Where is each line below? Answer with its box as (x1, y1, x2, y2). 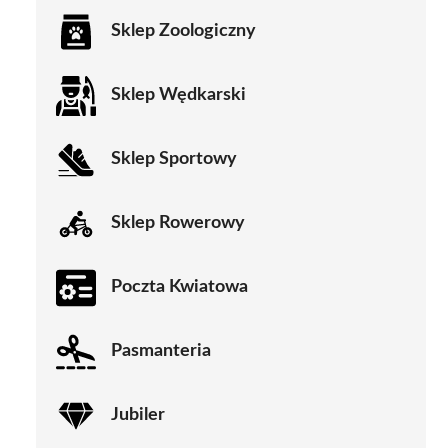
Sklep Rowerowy (111, 214, 245, 233)
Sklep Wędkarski (111, 86, 246, 105)
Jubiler (111, 406, 165, 425)
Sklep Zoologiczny (111, 22, 256, 41)
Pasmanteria (111, 342, 211, 361)
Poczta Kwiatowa (111, 278, 248, 297)
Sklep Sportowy (111, 150, 237, 169)
